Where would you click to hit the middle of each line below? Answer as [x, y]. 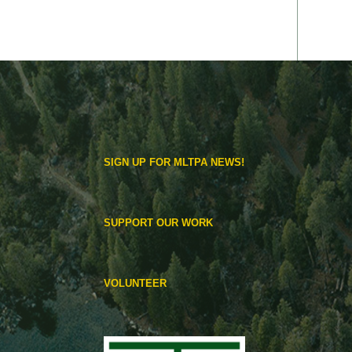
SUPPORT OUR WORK [158, 223]
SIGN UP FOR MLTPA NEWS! [174, 163]
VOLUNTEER [135, 284]
